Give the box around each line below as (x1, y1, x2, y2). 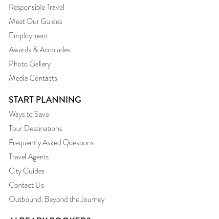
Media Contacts (9, 72, 57, 84)
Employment (9, 29, 48, 41)
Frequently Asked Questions (9, 136, 94, 148)
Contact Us (9, 179, 44, 191)
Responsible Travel (9, 1, 64, 13)
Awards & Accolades (9, 44, 70, 55)
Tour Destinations (9, 122, 62, 134)
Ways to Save (9, 108, 49, 120)
